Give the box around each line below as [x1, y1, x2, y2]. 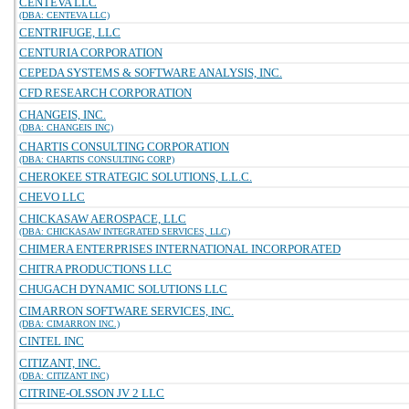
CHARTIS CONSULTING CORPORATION [19, 140, 229, 153]
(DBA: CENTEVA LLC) [19, 10, 110, 20]
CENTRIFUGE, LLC [19, 26, 121, 39]
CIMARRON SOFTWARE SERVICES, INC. [19, 304, 234, 318]
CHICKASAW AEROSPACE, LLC [19, 212, 186, 225]
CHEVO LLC [19, 190, 85, 204]
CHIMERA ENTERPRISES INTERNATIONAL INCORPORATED [19, 242, 341, 256]
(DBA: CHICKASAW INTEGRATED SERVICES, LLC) [19, 226, 230, 236]
